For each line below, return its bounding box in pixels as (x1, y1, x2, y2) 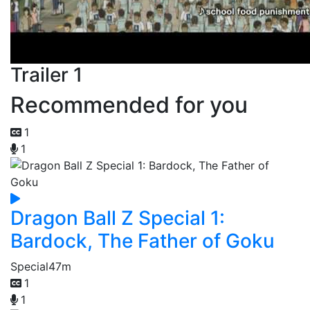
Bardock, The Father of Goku (10, 229, 275, 253)
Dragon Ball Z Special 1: (10, 206, 225, 230)
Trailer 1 (10, 63, 82, 86)
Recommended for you (10, 91, 248, 118)
